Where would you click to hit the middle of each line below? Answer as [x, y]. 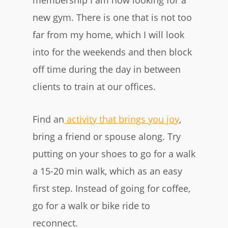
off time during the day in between [107, 69]
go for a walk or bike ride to [91, 206]
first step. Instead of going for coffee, [111, 188]
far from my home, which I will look [108, 35]
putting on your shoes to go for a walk [114, 154]
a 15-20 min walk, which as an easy [107, 171]
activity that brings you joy [122, 119]
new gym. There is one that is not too [112, 17]
